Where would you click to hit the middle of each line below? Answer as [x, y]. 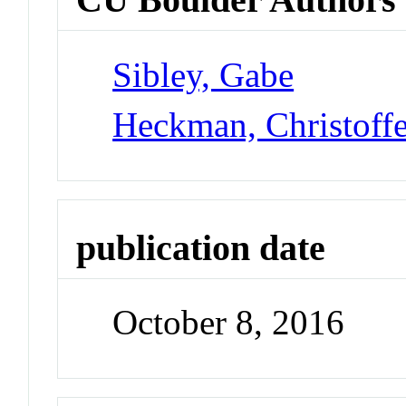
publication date [201, 247]
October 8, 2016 [229, 323]
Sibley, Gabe [203, 74]
